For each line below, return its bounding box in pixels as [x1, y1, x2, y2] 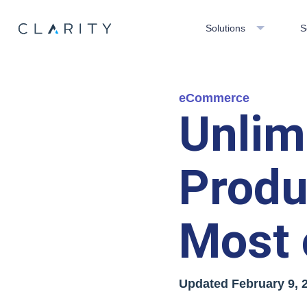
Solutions [205, 22, 245, 34]
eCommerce [178, 91, 249, 105]
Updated [178, 277, 232, 291]
